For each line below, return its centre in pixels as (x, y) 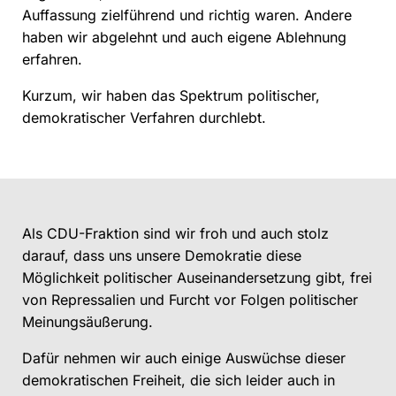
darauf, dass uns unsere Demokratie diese (162, 256)
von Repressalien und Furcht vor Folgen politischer (190, 300)
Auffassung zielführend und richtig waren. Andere (187, 15)
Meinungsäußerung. (88, 322)
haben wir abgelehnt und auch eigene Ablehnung (184, 38)
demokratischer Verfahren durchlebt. (144, 118)
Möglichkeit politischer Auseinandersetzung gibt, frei (197, 278)
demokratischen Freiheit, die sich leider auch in (179, 381)
